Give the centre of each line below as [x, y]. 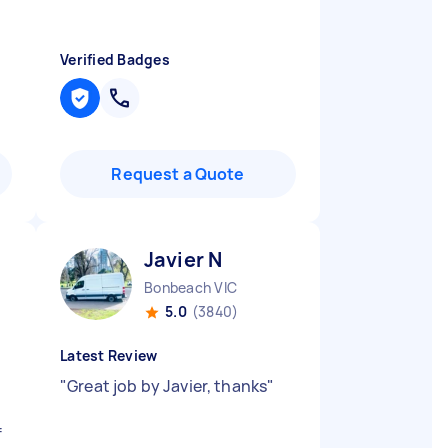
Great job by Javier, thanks [167, 386]
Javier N [183, 259]
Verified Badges [115, 59]
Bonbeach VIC [190, 287]
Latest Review [109, 355]
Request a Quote [178, 174]
